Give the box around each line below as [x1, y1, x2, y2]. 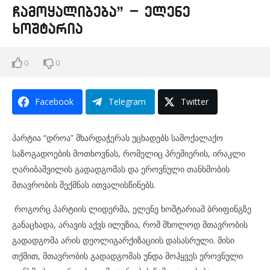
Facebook [35, 96, 74, 107]
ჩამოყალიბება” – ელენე [12, 5, 190, 19]
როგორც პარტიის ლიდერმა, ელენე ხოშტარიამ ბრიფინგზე [12, 203, 251, 215]
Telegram [108, 96, 146, 107]
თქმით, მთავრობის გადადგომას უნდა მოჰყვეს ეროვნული [12, 250, 243, 262]
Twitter [181, 96, 209, 107]
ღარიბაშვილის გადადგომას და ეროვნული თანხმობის [12, 163, 230, 175]
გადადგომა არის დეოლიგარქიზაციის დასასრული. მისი [12, 234, 234, 246]
